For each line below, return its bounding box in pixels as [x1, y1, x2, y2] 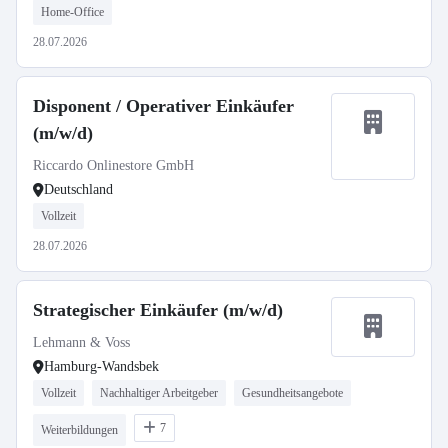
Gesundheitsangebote [242, 386, 343, 400]
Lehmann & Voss [33, 335, 130, 350]
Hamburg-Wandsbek [44, 359, 159, 374]
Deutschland [44, 182, 113, 197]
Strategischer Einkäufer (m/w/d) [33, 300, 283, 320]
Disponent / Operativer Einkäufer [33, 96, 294, 116]
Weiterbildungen [41, 423, 118, 437]
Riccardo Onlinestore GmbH [33, 158, 194, 173]
